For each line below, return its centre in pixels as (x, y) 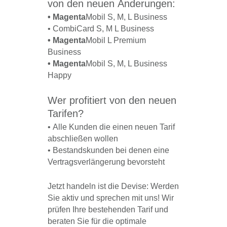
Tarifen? (66, 114)
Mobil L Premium (116, 41)
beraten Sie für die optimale (97, 221)
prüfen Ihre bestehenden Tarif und (108, 210)
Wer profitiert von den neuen (112, 101)
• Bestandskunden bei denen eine (108, 150)
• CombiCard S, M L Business (101, 29)
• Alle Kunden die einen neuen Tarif (111, 127)
